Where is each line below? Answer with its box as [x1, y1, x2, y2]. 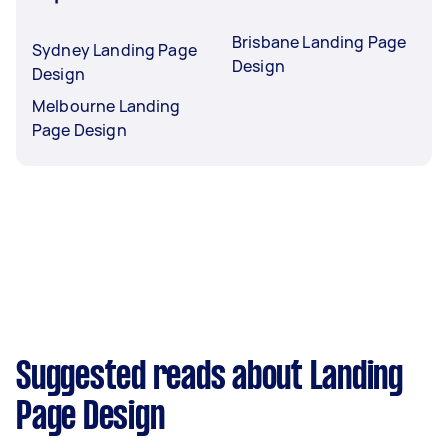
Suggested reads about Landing [16, 359, 403, 396]
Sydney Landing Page [32, 38, 197, 61]
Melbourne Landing [32, 94, 181, 117]
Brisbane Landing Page [232, 30, 407, 53]
